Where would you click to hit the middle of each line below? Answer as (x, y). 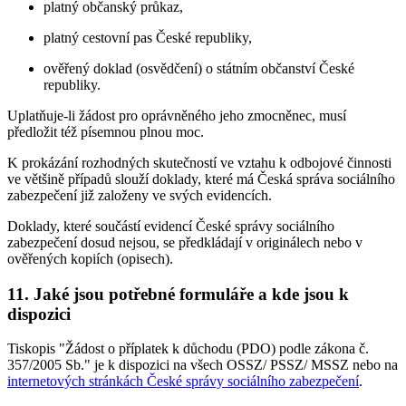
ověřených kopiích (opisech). (90, 258)
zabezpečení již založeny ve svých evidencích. (140, 195)
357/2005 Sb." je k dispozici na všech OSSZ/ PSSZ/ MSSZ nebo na (203, 365)
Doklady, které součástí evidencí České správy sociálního (171, 226)
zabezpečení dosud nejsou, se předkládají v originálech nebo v (185, 242)
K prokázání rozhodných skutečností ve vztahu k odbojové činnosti (199, 162)
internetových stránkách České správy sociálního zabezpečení (183, 382)
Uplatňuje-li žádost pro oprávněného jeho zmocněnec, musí (177, 115)
